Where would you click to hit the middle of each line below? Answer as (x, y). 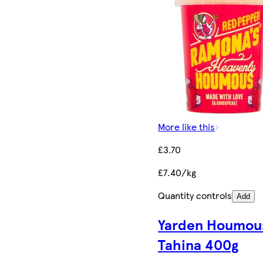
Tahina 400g (198, 244)
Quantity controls (195, 195)
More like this (187, 126)
